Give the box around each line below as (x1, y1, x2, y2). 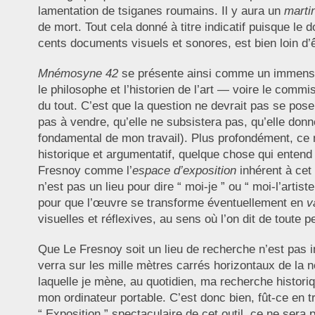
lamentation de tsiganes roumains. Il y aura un (37, 4, 284, 18)
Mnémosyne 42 (37, 67, 118, 81)
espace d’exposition (131, 164, 236, 178)
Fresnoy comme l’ (37, 164, 132, 178)
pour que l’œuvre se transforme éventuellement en (37, 196, 307, 210)
